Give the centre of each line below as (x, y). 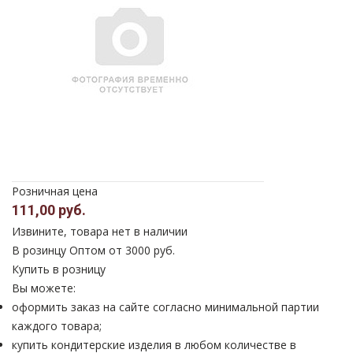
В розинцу (39, 250)
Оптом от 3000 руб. (122, 250)
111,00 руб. (49, 210)
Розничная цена (55, 191)
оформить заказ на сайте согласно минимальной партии (165, 307)
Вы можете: (44, 288)
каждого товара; (57, 326)
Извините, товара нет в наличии (100, 231)
